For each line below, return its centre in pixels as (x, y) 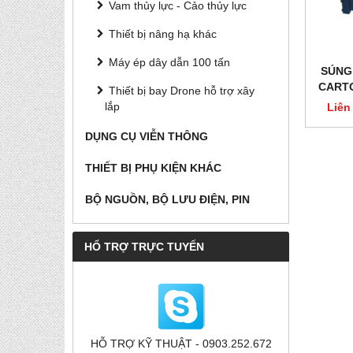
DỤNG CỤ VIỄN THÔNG (147, 136)
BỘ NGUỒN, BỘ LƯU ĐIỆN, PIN (167, 199)
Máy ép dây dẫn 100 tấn (169, 62)
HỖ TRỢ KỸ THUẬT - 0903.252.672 (181, 344)
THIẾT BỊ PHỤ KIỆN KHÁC (153, 168)
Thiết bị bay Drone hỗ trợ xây (182, 91)
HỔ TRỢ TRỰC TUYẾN (144, 247)
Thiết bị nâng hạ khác (163, 34)
